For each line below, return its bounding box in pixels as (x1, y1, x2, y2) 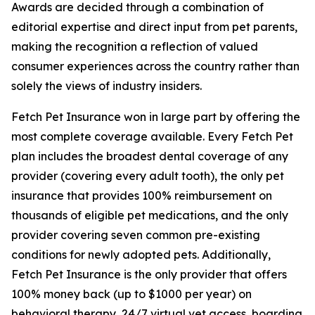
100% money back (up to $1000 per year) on (11, 286, 252, 301)
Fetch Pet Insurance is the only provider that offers (11, 266, 287, 281)
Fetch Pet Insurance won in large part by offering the (11, 109, 300, 124)
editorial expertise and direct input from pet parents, (11, 19, 297, 34)
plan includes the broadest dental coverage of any (11, 148, 288, 163)
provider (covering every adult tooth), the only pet (11, 168, 284, 183)
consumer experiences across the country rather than (11, 58, 300, 73)
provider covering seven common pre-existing (11, 227, 260, 242)
